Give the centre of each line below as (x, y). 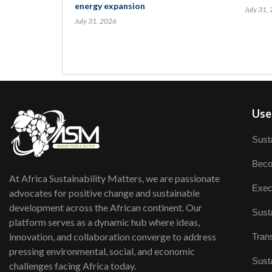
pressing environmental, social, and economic (102, 251)
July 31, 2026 (96, 21)
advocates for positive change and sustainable (104, 193)
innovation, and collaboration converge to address (113, 236)
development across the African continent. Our (106, 207)
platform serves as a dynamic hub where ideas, (104, 222)
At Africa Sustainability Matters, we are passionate (114, 178)
